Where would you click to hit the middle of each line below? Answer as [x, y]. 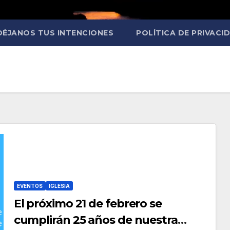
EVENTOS [30, 186]
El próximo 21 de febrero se [88, 203]
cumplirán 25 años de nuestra [95, 220]
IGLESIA [59, 186]
